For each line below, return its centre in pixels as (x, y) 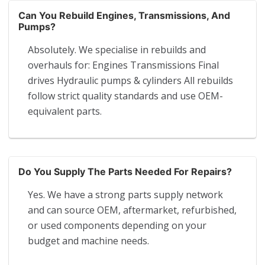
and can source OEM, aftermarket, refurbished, (132, 210)
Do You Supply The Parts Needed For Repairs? (125, 171)
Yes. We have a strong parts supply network (125, 194)
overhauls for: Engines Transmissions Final (123, 65)
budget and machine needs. (88, 240)
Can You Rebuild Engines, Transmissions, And (124, 15)
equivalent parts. (65, 111)
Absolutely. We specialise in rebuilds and (117, 49)
